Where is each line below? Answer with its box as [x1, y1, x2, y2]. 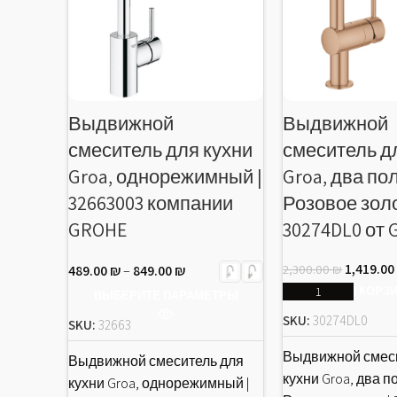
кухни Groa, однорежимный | [68, 373, 249, 393]
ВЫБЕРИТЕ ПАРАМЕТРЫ [93, 287, 238, 303]
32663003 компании [68, 190, 233, 215]
